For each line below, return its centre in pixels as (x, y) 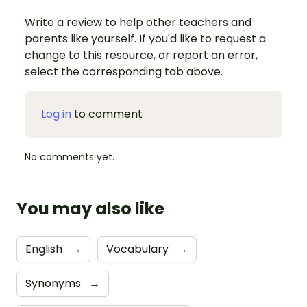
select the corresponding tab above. (124, 72)
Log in (56, 114)
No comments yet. (70, 157)
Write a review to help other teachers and (138, 23)
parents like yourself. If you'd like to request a (145, 39)
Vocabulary (139, 249)
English (45, 249)
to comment (107, 114)
